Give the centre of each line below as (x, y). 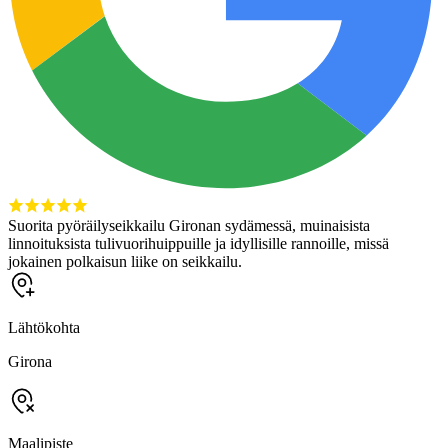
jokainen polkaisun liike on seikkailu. (125, 261)
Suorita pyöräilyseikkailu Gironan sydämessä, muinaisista (189, 225)
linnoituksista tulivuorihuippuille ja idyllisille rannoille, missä (198, 243)
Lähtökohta (44, 327)
